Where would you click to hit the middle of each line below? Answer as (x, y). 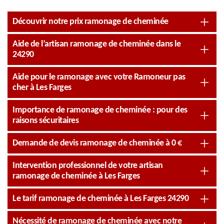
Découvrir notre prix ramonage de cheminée (90, 22)
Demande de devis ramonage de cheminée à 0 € (97, 143)
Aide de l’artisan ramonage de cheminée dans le (96, 44)
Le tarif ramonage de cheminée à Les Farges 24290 (100, 199)
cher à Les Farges (42, 88)
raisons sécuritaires (45, 121)
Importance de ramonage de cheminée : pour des (100, 110)
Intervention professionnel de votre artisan (88, 166)
